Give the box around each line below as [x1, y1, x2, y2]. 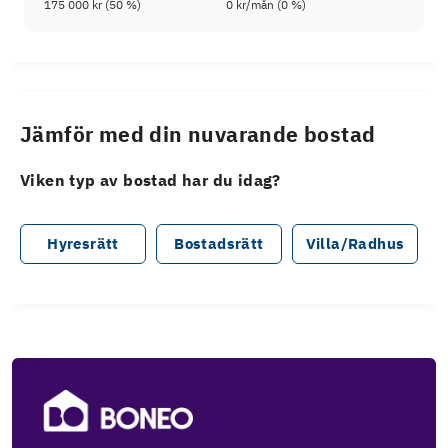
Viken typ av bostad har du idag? [20, 170, 281, 191]
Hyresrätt [47, 234, 119, 254]
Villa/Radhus [305, 234, 405, 254]
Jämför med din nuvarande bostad [20, 121, 376, 149]
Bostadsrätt [174, 234, 264, 254]
